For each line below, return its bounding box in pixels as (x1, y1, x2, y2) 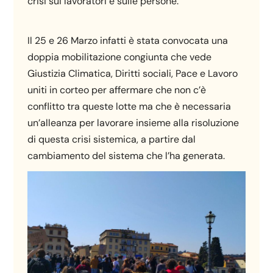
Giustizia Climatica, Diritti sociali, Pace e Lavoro (27, 67, 238, 80)
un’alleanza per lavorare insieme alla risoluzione (27, 116, 239, 130)
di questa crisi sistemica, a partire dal (27, 133, 196, 146)
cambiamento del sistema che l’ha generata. (27, 149, 225, 163)
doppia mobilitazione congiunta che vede (27, 51, 212, 64)
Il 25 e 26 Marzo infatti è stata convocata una (27, 34, 229, 48)
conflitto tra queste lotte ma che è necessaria (27, 100, 232, 113)
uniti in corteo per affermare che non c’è (27, 83, 207, 97)
